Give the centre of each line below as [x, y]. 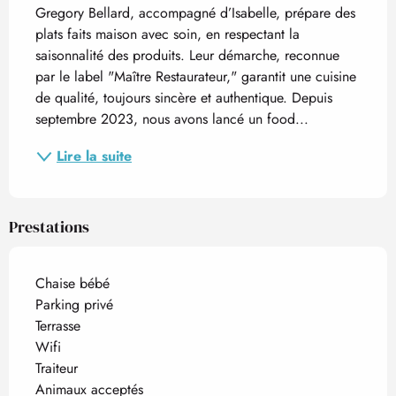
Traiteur [57, 369]
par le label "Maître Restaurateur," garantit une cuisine [196, 77]
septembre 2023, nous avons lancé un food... [172, 119]
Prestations [49, 227]
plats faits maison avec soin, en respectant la [168, 34]
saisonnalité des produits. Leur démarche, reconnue [187, 56]
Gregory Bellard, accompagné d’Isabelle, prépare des [195, 13]
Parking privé [74, 305]
